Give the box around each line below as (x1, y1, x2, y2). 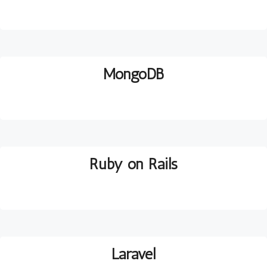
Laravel (111, 244, 156, 263)
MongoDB (103, 65, 164, 84)
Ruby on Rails (89, 155, 178, 174)
